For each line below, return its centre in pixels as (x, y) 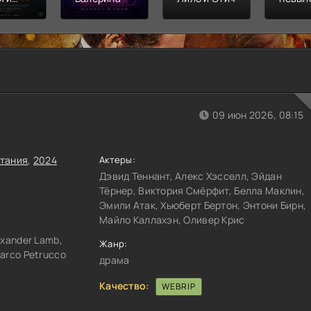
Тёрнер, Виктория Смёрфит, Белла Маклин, (202, 190)
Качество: (125, 285)
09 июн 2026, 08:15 (258, 115)
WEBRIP (178, 286)
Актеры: (117, 159)
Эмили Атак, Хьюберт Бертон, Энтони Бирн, (203, 205)
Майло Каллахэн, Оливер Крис (172, 219)
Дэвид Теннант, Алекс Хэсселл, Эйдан (191, 176)
